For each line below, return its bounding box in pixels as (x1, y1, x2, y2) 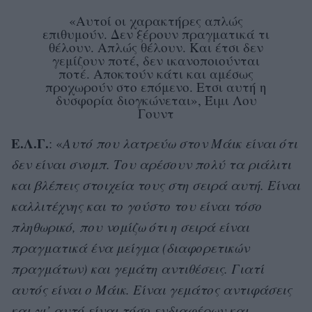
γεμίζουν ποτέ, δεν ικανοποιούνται (52, 51, 260, 69)
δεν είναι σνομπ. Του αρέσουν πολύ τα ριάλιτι (11, 155, 291, 173)
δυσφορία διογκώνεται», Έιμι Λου (55, 91, 257, 109)
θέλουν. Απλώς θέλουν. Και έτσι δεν (49, 38, 263, 56)
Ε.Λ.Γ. (11, 133, 49, 153)
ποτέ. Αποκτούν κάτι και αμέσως (58, 64, 253, 82)
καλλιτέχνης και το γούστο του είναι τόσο (11, 196, 262, 214)
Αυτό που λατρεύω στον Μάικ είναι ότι (63, 134, 297, 152)
